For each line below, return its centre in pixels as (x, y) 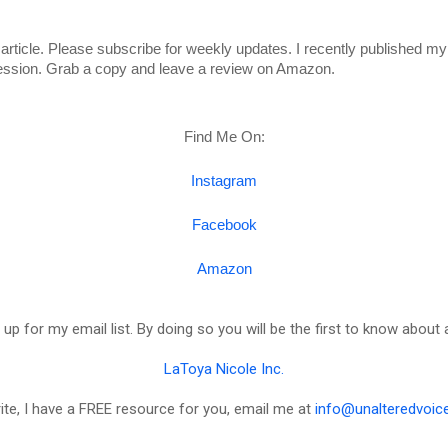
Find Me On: (224, 136)
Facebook (224, 224)
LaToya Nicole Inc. (224, 368)
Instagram (224, 180)
